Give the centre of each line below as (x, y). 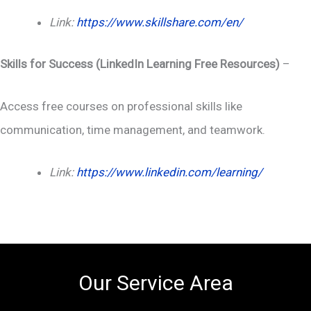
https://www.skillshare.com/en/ (160, 23)
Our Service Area (155, 283)
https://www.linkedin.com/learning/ (169, 173)
